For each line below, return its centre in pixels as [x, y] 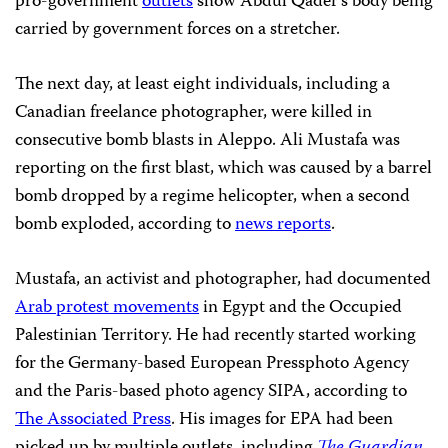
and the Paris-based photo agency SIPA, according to [211, 392]
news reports [283, 225]
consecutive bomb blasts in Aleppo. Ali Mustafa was [207, 141]
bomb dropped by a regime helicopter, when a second [212, 197]
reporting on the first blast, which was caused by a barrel [223, 169]
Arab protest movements [107, 308]
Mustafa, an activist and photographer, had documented [223, 280]
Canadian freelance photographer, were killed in [193, 113]
